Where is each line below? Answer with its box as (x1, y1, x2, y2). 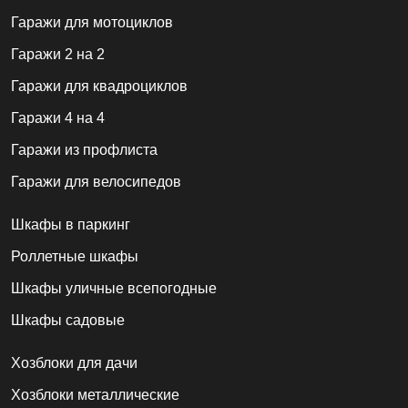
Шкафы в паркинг (11, 217, 130, 233)
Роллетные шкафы (11, 249, 138, 265)
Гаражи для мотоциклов (11, 15, 173, 31)
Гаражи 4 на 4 (11, 110, 105, 127)
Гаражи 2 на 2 (11, 46, 105, 63)
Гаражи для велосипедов (11, 174, 181, 190)
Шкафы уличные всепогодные (11, 280, 217, 297)
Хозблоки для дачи (11, 355, 138, 372)
